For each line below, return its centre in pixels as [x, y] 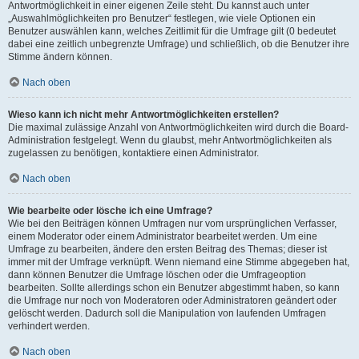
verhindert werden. [49, 326]
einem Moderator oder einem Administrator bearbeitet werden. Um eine [163, 236]
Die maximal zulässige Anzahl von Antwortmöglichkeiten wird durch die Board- [178, 127]
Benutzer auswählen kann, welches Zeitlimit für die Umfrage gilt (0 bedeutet [172, 31]
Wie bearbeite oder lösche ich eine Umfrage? [110, 210]
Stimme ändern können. [60, 56]
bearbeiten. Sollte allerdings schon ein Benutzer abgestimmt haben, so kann [174, 287]
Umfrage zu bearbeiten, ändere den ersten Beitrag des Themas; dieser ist [167, 249]
